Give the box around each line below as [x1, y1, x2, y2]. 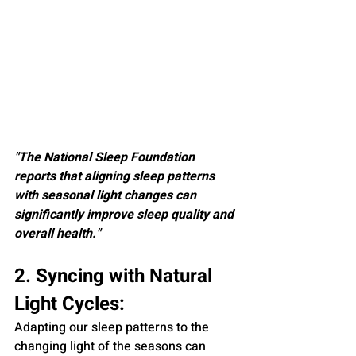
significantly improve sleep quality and [14, 204, 237, 224]
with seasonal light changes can [14, 185, 199, 205]
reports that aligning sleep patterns [14, 166, 218, 186]
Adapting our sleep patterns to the [14, 317, 212, 337]
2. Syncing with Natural [14, 261, 217, 290]
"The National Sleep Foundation [14, 147, 198, 167]
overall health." [14, 223, 100, 243]
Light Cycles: [14, 289, 125, 318]
